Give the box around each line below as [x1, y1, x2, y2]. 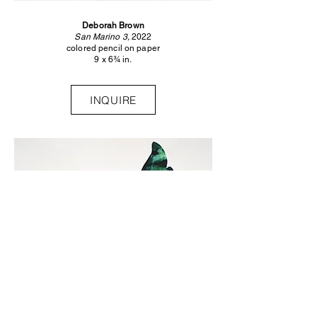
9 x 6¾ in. [94, 54, 132, 64]
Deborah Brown [82, 21, 144, 30]
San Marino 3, [74, 32, 132, 42]
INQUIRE [89, 93, 137, 107]
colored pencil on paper [67, 43, 160, 53]
